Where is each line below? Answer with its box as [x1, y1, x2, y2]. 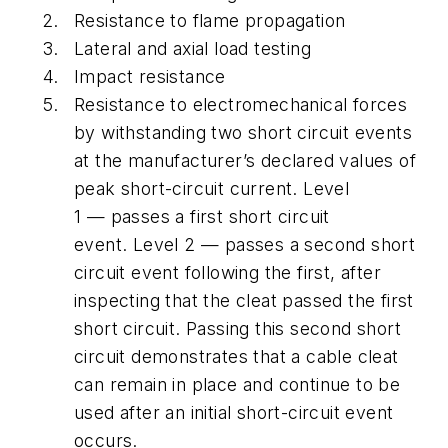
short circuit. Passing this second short [74, 317, 401, 339]
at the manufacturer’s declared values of [74, 149, 416, 171]
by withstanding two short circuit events [74, 121, 412, 143]
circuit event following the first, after [74, 261, 381, 283]
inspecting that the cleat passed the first [74, 289, 414, 311]
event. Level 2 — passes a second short [74, 233, 416, 255]
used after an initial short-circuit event [74, 401, 394, 423]
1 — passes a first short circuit [74, 205, 330, 227]
